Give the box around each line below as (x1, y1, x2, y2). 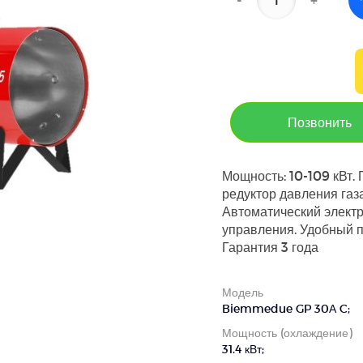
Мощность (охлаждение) (222, 326, 352, 340)
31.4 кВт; (222, 342, 264, 357)
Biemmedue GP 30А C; (222, 301, 350, 316)
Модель (222, 285, 263, 300)
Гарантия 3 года (222, 239, 318, 255)
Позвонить (287, 114, 352, 130)
